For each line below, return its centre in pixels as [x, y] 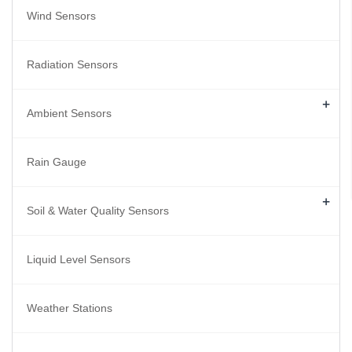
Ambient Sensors [69, 114]
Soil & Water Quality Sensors [98, 211]
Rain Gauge [57, 162]
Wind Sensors [61, 16]
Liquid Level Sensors [79, 260]
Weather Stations [70, 308]
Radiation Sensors [72, 65]
